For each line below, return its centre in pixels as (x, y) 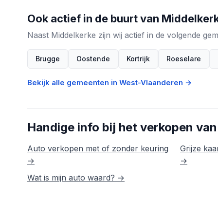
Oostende (93, 59)
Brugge (48, 59)
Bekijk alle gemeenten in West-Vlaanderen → (109, 83)
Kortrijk (138, 59)
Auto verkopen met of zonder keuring (98, 149)
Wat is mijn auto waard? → (76, 177)
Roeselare (184, 59)
